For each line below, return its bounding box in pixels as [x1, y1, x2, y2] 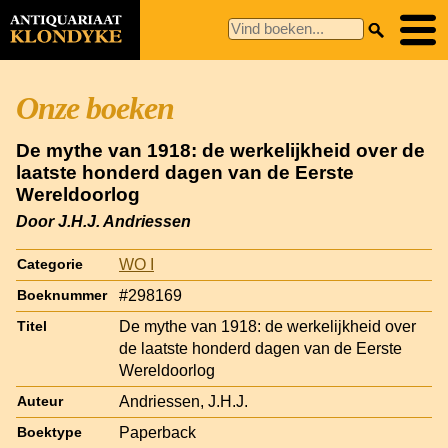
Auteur [17, 393, 63, 409]
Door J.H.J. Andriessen [16, 212, 191, 230]
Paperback [119, 423, 196, 441]
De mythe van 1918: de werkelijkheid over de [16, 140, 425, 161]
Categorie [17, 256, 83, 272]
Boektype [17, 424, 82, 440]
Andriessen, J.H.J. [119, 392, 248, 410]
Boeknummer [17, 287, 107, 303]
